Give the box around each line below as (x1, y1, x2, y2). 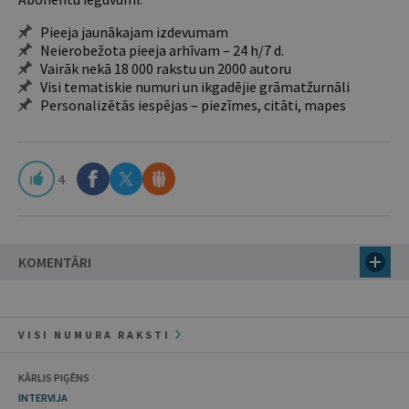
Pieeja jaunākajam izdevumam (40, 23, 228, 41)
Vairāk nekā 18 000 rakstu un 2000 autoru (40, 59, 291, 78)
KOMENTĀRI (18, 253, 91, 271)
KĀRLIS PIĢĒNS (18, 371, 89, 384)
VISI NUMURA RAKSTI (18, 328, 175, 341)
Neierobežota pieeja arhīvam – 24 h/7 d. (40, 41, 284, 59)
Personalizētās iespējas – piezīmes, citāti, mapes (40, 96, 346, 114)
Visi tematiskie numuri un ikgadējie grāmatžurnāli (40, 78, 350, 96)
